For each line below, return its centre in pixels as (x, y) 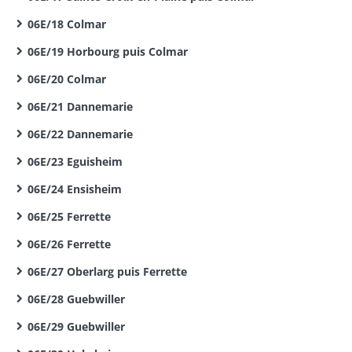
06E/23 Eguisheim (75, 161)
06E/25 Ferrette (69, 216)
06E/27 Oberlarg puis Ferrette (107, 271)
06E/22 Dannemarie (80, 134)
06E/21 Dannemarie (80, 106)
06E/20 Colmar (67, 79)
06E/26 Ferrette (69, 244)
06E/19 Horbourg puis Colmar (108, 51)
